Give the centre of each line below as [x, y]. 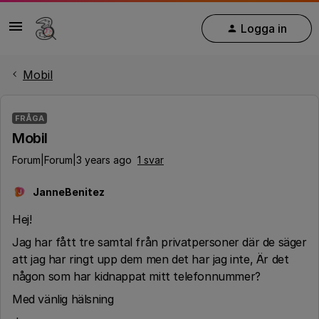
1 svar [151, 160]
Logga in [264, 28]
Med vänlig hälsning [63, 299]
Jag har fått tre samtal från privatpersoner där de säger [159, 242]
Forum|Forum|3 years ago [72, 160]
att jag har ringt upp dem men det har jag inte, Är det [151, 259]
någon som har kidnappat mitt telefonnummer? [136, 276]
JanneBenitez [69, 192]
